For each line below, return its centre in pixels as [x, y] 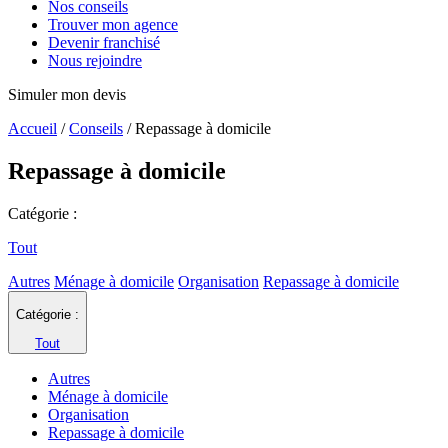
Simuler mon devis [67, 95]
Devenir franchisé [104, 43]
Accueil [32, 129]
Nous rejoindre [95, 61]
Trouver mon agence [113, 25]
